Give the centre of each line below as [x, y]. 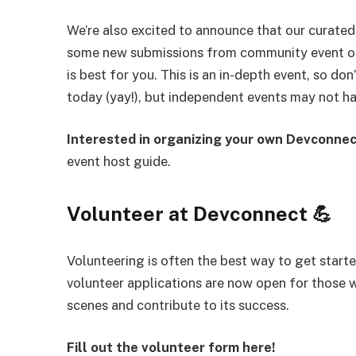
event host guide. [119, 162]
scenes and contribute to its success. [178, 305]
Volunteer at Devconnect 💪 [200, 213]
